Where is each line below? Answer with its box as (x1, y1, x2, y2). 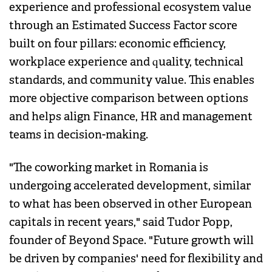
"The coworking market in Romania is (9, 160, 208, 175)
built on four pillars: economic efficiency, (9, 36, 226, 51)
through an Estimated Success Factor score (9, 18, 237, 33)
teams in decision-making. (9, 127, 148, 142)
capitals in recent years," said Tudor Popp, (9, 214, 233, 229)
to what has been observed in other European (9, 196, 252, 211)
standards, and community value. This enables (9, 72, 254, 87)
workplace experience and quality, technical (9, 54, 243, 69)
